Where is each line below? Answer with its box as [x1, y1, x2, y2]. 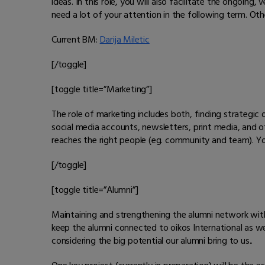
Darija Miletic [99, 32, 150, 48]
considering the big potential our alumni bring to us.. [51, 233, 253, 249]
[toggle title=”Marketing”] [51, 82, 152, 98]
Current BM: [51, 32, 100, 48]
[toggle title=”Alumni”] [51, 182, 138, 198]
